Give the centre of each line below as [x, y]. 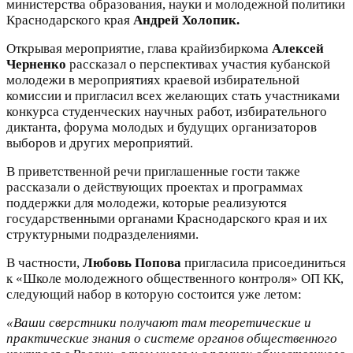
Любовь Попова [132, 262]
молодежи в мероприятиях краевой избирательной [153, 80]
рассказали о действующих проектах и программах [155, 187]
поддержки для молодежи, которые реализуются [147, 203]
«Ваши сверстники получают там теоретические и [159, 322]
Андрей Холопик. [186, 20]
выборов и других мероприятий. [100, 143]
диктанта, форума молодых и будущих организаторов [162, 127]
